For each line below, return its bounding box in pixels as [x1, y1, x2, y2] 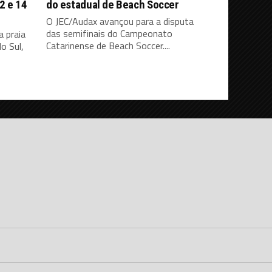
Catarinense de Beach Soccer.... [46, 38, 170, 53]
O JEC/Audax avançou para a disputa [46, 14, 194, 29]
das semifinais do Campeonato [46, 26, 172, 41]
